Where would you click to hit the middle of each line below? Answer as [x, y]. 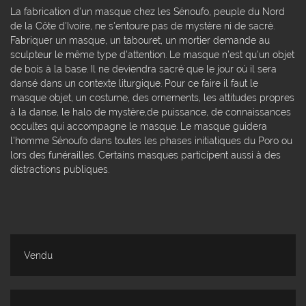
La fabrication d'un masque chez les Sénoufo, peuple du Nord [148, 11]
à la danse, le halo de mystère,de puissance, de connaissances [151, 111]
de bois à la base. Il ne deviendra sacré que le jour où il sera [143, 68]
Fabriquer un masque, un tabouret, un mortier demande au [140, 40]
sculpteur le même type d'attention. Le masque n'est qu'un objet [152, 54]
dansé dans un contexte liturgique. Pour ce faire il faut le [134, 83]
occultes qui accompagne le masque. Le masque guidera [139, 126]
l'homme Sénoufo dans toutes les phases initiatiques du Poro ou [151, 140]
